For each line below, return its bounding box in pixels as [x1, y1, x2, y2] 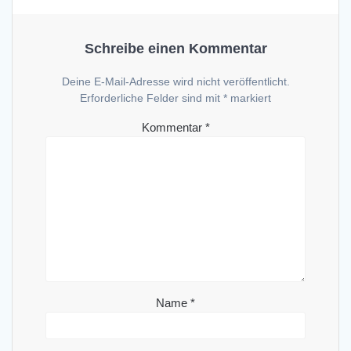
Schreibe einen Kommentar [84, 40, 267, 57]
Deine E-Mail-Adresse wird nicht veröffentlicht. [61, 75, 290, 89]
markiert [227, 92, 271, 105]
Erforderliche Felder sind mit [80, 92, 223, 105]
